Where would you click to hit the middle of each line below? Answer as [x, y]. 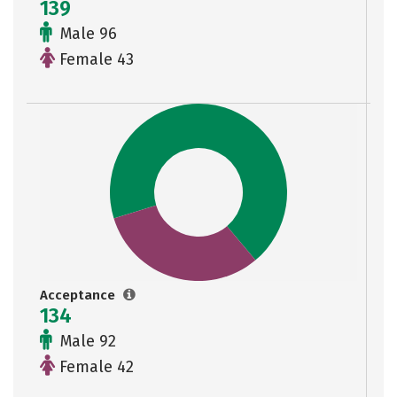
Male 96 [86, 34]
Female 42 [94, 367]
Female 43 [94, 59]
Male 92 [86, 341]
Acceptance [79, 295]
